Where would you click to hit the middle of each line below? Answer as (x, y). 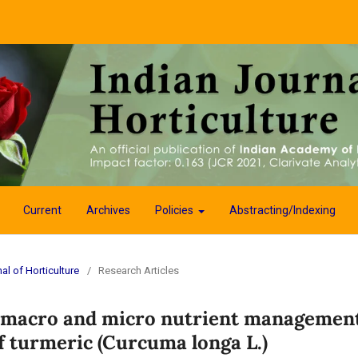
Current (42, 211)
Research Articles (139, 271)
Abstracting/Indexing (282, 211)
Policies (175, 211)
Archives (108, 211)
